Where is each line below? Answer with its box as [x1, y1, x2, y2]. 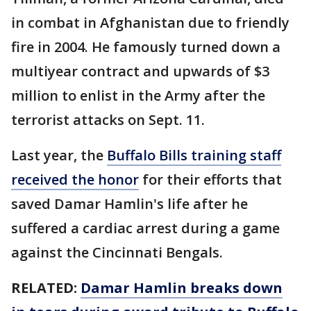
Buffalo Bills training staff [107, 146, 281, 165]
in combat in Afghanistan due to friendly [11, 13, 289, 33]
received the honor [11, 170, 139, 190]
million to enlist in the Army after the [11, 86, 265, 106]
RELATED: [11, 278, 81, 298]
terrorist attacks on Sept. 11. [11, 110, 205, 130]
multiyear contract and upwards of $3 [11, 62, 269, 81]
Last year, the [11, 146, 107, 165]
